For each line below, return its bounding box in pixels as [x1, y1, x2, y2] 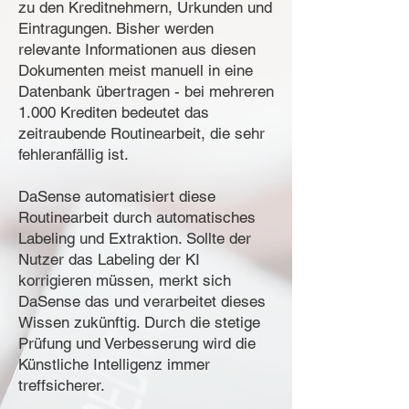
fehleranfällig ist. [18, 145, 129, 163]
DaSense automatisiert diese [18, 187, 215, 205]
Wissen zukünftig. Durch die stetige [18, 313, 260, 331]
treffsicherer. [18, 376, 105, 394]
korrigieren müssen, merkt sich [18, 271, 231, 289]
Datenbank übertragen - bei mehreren [18, 82, 274, 100]
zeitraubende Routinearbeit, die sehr [18, 124, 265, 142]
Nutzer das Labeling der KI [18, 250, 200, 268]
